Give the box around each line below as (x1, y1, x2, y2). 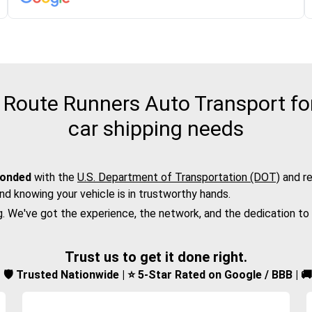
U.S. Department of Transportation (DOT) (77, 171, 280, 185)
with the (31, 171, 77, 185)
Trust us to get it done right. (65, 249, 247, 266)
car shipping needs (68, 116, 244, 141)
